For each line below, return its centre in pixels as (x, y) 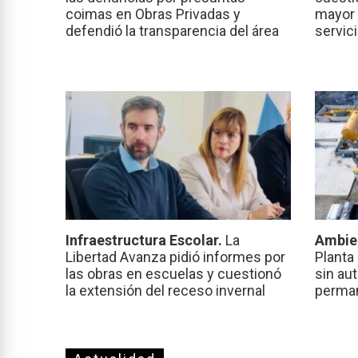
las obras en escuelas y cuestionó (173, 274)
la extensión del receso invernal (165, 291)
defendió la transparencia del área (172, 31)
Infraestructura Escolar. (145, 241)
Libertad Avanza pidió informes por (175, 257)
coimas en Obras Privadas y (153, 14)
